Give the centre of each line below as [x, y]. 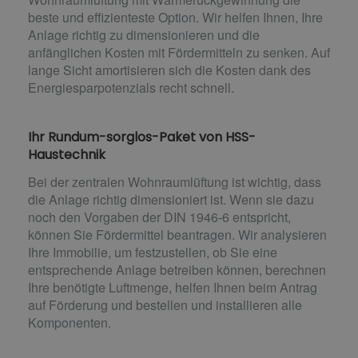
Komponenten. [70, 323]
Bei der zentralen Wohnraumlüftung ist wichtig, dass [175, 182]
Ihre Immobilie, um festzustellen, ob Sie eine [153, 253]
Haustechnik [67, 155]
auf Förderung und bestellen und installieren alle [165, 305]
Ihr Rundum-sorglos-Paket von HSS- [142, 137]
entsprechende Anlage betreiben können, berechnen [177, 270]
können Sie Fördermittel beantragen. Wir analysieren [177, 235]
